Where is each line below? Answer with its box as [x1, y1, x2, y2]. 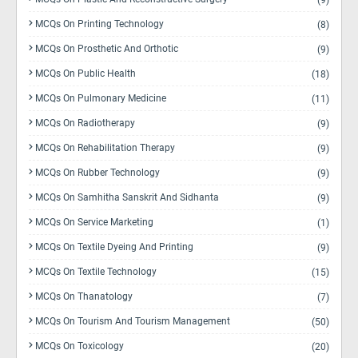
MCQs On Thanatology [35, 291, 133, 302]
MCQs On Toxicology [35, 340, 124, 352]
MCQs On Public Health [35, 68, 136, 79]
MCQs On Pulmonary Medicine [35, 93, 166, 104]
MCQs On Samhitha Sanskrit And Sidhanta [35, 192, 219, 203]
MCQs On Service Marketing [35, 217, 153, 228]
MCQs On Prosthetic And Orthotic [35, 43, 178, 54]
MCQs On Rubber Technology [35, 167, 160, 178]
